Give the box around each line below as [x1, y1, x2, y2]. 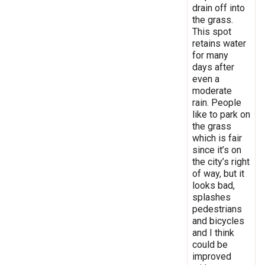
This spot [192, 25, 231, 37]
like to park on [192, 108, 250, 120]
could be [192, 238, 228, 250]
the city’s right [192, 156, 250, 167]
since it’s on [192, 144, 241, 156]
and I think [192, 227, 234, 238]
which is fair [192, 132, 242, 144]
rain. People [192, 96, 241, 108]
